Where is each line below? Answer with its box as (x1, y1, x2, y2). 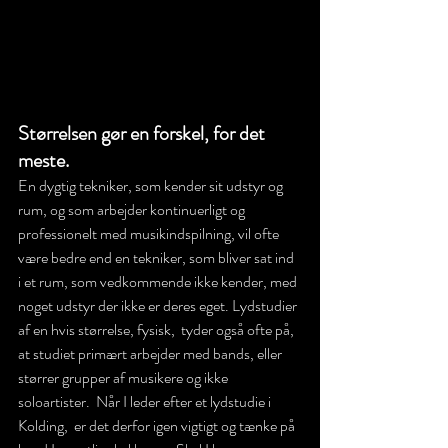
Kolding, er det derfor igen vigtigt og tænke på (18, 413, 298, 437)
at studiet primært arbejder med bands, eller (18, 341, 285, 365)
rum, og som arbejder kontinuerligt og (18, 197, 248, 221)
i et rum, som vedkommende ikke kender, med (18, 269, 300, 293)
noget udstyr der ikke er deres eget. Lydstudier (18, 293, 300, 317)
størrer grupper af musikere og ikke (18, 365, 231, 389)
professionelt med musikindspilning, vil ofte (18, 221, 282, 245)
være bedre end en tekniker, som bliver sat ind (18, 245, 297, 269)
